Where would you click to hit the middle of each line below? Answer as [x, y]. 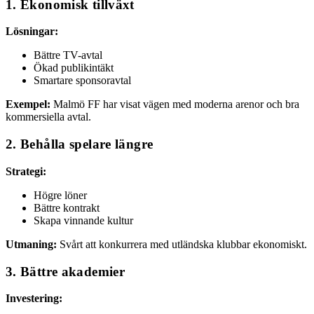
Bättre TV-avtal [68, 55]
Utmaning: [31, 244]
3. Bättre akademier [66, 271]
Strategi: [26, 171]
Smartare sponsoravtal [82, 81]
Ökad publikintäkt [74, 68]
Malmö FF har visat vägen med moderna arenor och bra [175, 104]
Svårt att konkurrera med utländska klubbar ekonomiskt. [182, 244]
